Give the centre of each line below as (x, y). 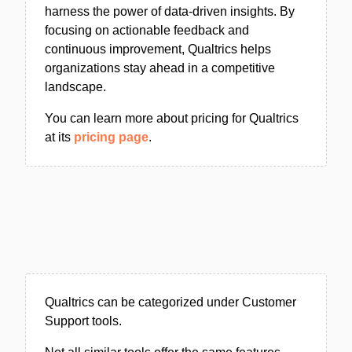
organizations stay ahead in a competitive (160, 68)
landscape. (75, 87)
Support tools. (83, 321)
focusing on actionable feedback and (147, 30)
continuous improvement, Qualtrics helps (158, 49)
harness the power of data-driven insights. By (170, 11)
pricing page (111, 137)
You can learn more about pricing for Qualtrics (172, 118)
